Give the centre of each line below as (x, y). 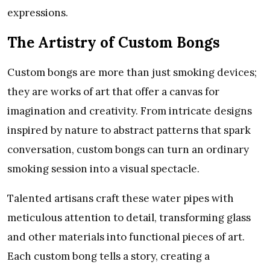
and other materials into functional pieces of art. (126, 237)
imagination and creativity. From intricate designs (130, 111)
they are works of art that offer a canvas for (113, 91)
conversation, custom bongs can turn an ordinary (128, 149)
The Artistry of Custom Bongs (114, 43)
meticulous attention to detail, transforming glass (129, 217)
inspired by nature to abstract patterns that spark (129, 130)
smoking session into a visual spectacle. (105, 168)
